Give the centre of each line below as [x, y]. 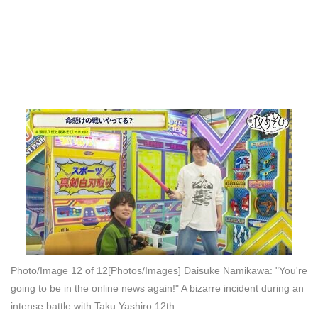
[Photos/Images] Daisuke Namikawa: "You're [208, 270]
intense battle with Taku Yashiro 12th [93, 306]
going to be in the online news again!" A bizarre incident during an [157, 288]
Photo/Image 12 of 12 [59, 270]
